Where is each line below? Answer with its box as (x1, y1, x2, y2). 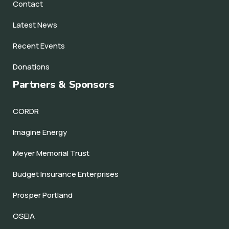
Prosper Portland (13, 190, 73, 201)
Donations (13, 61, 50, 73)
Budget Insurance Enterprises (13, 169, 119, 180)
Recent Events (13, 40, 65, 52)
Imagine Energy (13, 127, 67, 138)
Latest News (13, 19, 57, 31)
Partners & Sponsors (13, 78, 114, 92)
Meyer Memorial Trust (13, 148, 89, 159)
